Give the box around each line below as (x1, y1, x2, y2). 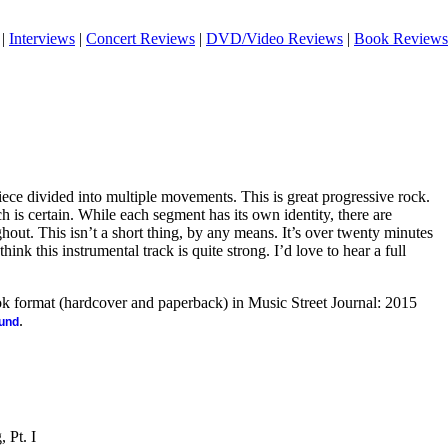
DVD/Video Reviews (206, 30, 343, 47)
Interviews (9, 30, 75, 47)
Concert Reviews (86, 30, 195, 47)
